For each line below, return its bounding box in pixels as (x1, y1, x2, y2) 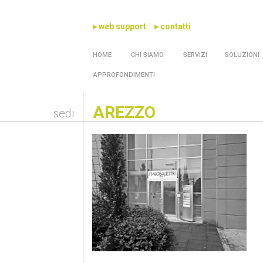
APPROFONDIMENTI (93, 71, 156, 79)
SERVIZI (181, 51, 208, 59)
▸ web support (93, 22, 147, 31)
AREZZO (93, 103, 156, 122)
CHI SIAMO (129, 51, 164, 59)
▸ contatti (154, 22, 191, 31)
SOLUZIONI (225, 51, 260, 59)
